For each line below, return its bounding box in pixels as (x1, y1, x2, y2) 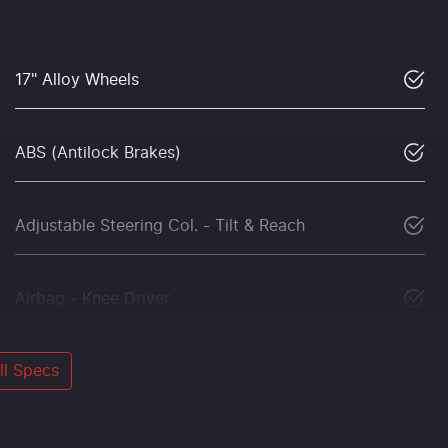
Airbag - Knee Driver (15, 290, 170, 307)
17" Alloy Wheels (15, 71, 139, 88)
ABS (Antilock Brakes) (15, 144, 181, 161)
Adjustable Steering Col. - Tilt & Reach (15, 217, 305, 234)
